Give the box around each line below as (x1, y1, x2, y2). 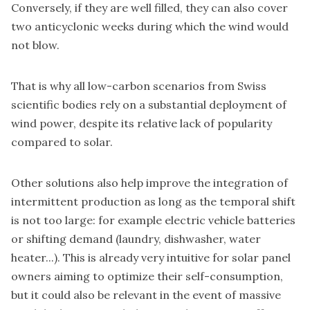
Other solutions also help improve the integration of (11, 176, 288, 190)
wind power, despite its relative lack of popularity (11, 116, 272, 131)
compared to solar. (11, 135, 113, 149)
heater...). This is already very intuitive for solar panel (11, 250, 291, 265)
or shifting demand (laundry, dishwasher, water (11, 232, 261, 246)
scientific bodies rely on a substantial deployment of (11, 98, 286, 112)
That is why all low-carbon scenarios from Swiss (11, 79, 266, 93)
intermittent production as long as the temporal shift (11, 194, 295, 209)
